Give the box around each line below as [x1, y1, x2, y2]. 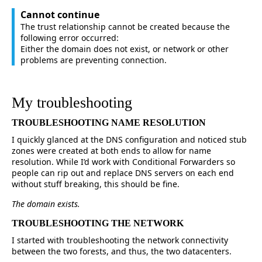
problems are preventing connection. [20, 54, 167, 66]
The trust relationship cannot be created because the [20, 21, 230, 33]
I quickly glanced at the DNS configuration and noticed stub [12, 134, 247, 146]
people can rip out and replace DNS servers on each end [12, 167, 234, 179]
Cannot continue [20, 8, 99, 22]
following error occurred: [20, 32, 119, 44]
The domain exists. [12, 198, 80, 210]
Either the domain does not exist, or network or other [20, 43, 229, 55]
